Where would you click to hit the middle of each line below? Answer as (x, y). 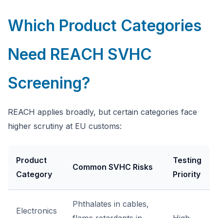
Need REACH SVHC (80, 54)
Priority (187, 174)
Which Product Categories (105, 26)
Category (34, 174)
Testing (187, 160)
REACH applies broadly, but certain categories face (102, 112)
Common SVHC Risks (113, 167)
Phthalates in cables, (111, 204)
